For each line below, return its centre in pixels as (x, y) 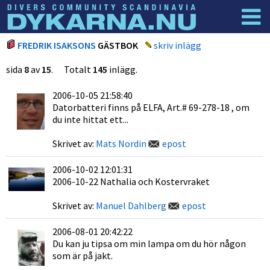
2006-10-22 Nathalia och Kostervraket (131, 181)
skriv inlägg (177, 45)
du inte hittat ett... (90, 119)
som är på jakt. (83, 256)
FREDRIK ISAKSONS (57, 45)
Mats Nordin (121, 143)
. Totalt (72, 69)
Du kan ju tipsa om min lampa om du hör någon (149, 243)
